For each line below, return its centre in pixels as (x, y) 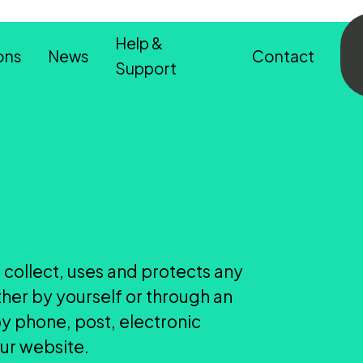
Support (145, 68)
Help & (139, 43)
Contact (283, 56)
